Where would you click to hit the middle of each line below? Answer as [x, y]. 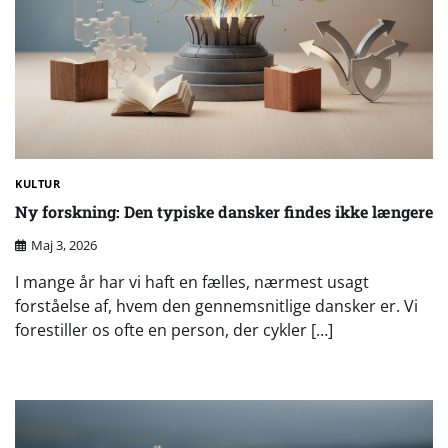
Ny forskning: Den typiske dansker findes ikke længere [224, 212]
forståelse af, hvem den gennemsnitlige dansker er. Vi [216, 305]
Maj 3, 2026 [64, 244]
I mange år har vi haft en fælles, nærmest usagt [192, 281]
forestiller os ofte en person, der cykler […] [174, 329]
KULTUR [37, 183]
